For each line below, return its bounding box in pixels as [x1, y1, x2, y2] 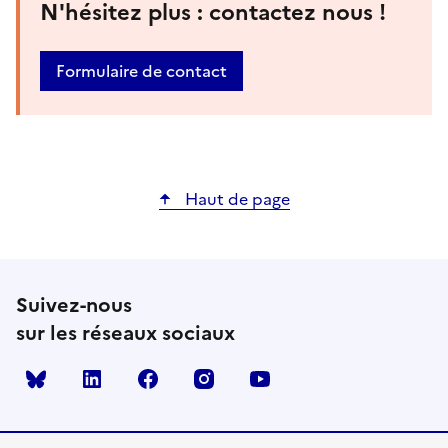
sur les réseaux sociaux [16, 317, 235, 348]
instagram [224, 366, 300, 391]
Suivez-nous [16, 289, 132, 320]
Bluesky [56, 366, 114, 391]
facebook [168, 366, 241, 391]
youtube [280, 366, 346, 391]
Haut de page [180, 186, 290, 211]
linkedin [112, 366, 173, 391]
